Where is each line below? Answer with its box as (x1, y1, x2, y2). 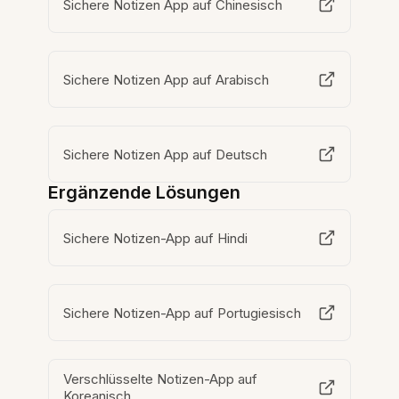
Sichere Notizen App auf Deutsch (63, 145, 268, 163)
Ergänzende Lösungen (48, 182, 241, 204)
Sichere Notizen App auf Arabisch (63, 70, 270, 88)
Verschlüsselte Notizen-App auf (63, 370, 259, 388)
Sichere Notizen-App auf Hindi (63, 229, 249, 247)
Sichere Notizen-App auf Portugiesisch (63, 304, 303, 322)
